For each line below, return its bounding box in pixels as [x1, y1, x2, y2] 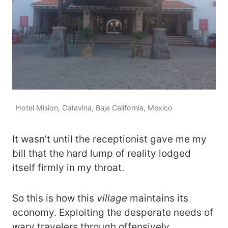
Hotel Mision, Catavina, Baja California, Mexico [16, 103, 173, 112]
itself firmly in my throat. [12, 162, 127, 174]
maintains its [127, 192, 188, 205]
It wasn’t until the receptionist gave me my [12, 133, 207, 146]
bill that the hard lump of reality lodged [12, 148, 191, 160]
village [97, 192, 127, 205]
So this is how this [12, 192, 97, 205]
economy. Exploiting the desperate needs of [12, 207, 213, 219]
